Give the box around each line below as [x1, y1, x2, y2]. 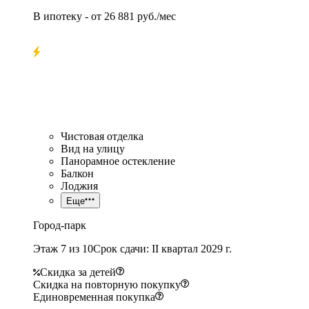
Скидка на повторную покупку [33, 278, 181, 290]
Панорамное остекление [61, 154, 175, 167]
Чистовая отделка [61, 130, 143, 142]
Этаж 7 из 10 [33, 242, 93, 255]
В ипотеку [33, 10, 82, 22]
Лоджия [61, 179, 98, 192]
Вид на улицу [61, 142, 125, 154]
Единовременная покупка [33, 290, 155, 303]
